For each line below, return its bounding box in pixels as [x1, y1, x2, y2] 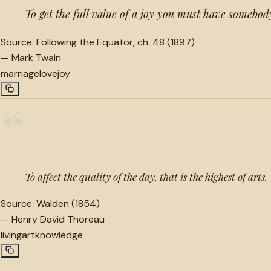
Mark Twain [11, 51, 61, 64]
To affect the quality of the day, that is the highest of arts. [25, 169, 267, 183]
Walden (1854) [36, 197, 100, 210]
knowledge [35, 228, 83, 241]
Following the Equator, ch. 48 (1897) [36, 35, 195, 48]
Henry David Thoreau [11, 212, 105, 226]
